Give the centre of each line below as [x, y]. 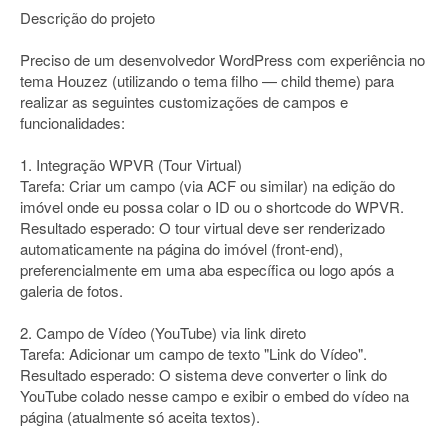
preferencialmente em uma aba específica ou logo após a [207, 269]
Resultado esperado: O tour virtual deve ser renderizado [202, 227]
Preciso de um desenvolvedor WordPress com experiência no [222, 59]
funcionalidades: [72, 122]
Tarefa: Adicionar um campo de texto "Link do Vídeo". [193, 353]
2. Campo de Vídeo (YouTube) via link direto [163, 332]
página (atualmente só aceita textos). [140, 416]
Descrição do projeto [87, 17]
